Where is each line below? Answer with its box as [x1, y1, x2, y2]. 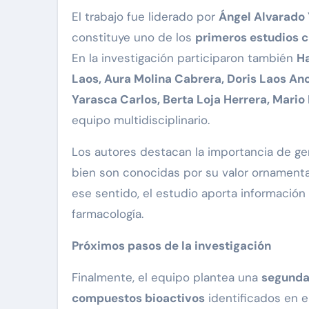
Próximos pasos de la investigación [72, 238, 271, 254]
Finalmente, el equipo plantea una [72, 270, 261, 286]
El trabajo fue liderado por [72, 9, 219, 25]
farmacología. [72, 206, 143, 222]
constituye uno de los [72, 30, 195, 46]
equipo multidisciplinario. [72, 112, 210, 128]
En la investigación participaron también [72, 50, 297, 66]
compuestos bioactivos [72, 290, 205, 306]
